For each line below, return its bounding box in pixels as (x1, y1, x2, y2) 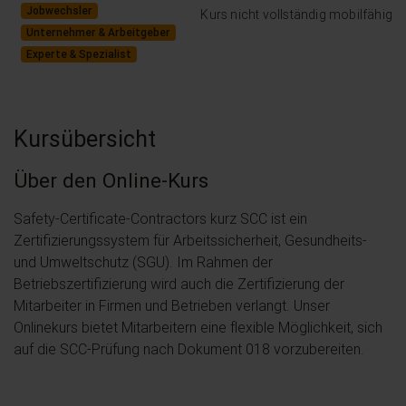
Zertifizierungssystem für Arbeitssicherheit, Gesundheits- (14, 230, 367, 249)
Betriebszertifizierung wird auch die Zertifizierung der (14, 274, 344, 293)
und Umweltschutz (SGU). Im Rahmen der (14, 252, 273, 271)
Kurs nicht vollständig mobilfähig (200, 5, 392, 23)
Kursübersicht (14, 124, 156, 153)
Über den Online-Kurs (14, 167, 208, 193)
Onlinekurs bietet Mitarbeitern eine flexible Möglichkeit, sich (14, 317, 382, 336)
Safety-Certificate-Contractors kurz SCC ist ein (14, 208, 307, 227)
